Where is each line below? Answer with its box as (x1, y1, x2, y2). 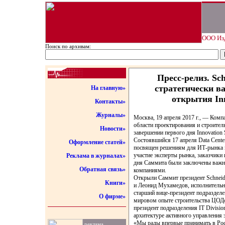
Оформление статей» (69, 139, 126, 146)
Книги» (105, 179, 126, 186)
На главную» (91, 84, 126, 91)
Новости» (100, 125, 126, 132)
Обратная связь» (79, 166, 126, 173)
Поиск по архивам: (45, 43, 91, 49)
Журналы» (96, 111, 126, 119)
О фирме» (99, 193, 126, 200)
